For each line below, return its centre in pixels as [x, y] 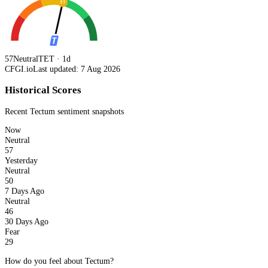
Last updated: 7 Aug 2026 [77, 69]
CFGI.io [19, 69]
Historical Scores [43, 90]
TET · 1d [54, 59]
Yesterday [21, 161]
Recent [17, 111]
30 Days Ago [27, 222]
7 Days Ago [25, 191]
